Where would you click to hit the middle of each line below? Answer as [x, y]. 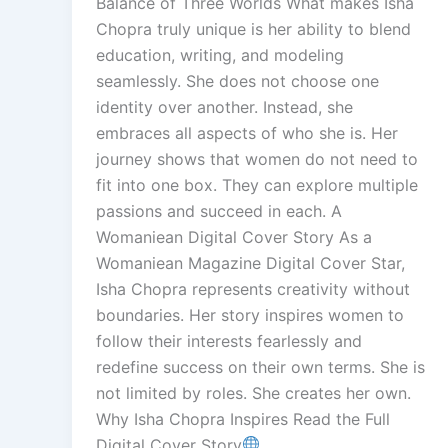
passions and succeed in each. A [219, 210]
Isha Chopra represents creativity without [253, 288]
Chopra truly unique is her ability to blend [253, 28]
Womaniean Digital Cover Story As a [234, 236]
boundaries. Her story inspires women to [250, 314]
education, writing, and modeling [220, 54]
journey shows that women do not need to [257, 158]
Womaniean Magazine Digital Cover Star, [250, 262]
